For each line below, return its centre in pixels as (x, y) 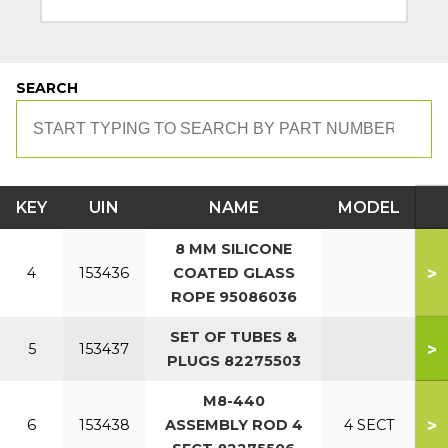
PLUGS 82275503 (233, 361)
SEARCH (47, 88)
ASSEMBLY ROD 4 (233, 425)
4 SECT (369, 425)
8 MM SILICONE (233, 249)
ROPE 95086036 (233, 297)
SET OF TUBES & (233, 337)
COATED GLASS (233, 273)
